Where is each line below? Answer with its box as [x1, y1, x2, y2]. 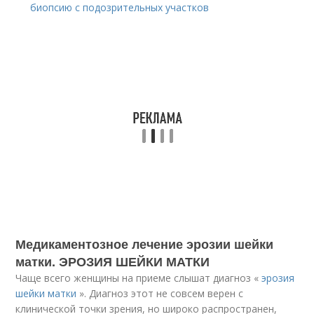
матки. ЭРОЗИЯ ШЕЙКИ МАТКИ [15, 252, 210, 271]
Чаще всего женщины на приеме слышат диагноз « [15, 271, 262, 285]
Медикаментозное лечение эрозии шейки [15, 235, 274, 253]
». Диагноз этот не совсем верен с [76, 287, 244, 300]
